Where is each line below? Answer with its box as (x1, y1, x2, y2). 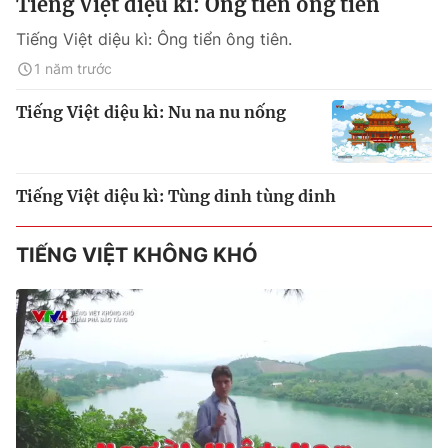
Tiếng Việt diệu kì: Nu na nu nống (16, 102, 286, 123)
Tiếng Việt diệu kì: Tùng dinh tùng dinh (16, 185, 336, 206)
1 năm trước (34, 60, 112, 78)
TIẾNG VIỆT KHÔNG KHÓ (16, 242, 258, 267)
